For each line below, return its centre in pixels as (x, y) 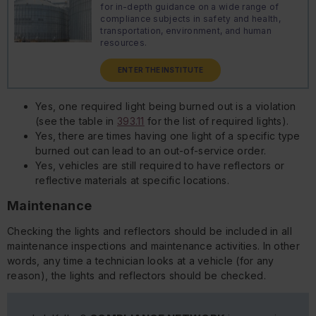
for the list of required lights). (217, 121)
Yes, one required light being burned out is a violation (166, 107)
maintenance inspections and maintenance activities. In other (153, 246)
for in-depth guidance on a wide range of (190, 7)
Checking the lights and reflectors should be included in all (150, 231)
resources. (124, 43)
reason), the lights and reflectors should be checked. (136, 276)
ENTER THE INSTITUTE (161, 70)
